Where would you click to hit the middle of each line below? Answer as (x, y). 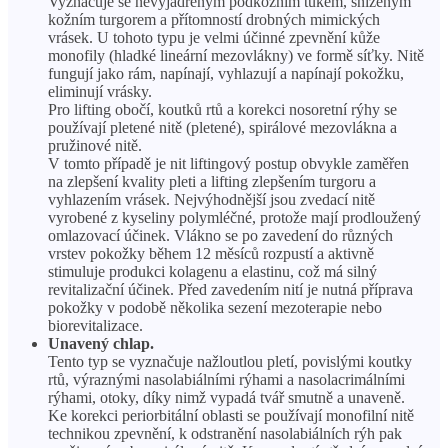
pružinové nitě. (95, 146)
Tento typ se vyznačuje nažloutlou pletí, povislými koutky (230, 362)
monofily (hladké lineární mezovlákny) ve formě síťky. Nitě (236, 56)
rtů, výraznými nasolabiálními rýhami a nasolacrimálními (226, 380)
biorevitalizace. (95, 326)
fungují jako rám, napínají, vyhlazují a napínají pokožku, (226, 74)
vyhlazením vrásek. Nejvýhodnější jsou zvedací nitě (211, 200)
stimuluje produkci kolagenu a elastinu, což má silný (212, 272)
